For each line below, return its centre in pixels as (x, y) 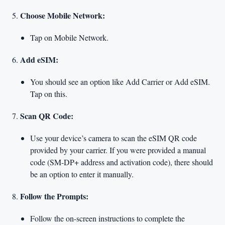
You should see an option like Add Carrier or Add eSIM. (120, 82)
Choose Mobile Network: (63, 15)
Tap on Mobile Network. (69, 37)
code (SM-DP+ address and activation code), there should (122, 162)
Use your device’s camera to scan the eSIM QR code (114, 138)
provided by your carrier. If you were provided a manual (118, 150)
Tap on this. (49, 94)
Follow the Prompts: (54, 196)
